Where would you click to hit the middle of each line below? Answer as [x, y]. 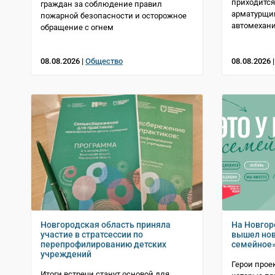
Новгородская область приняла [106, 224]
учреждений [66, 254]
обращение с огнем [77, 28]
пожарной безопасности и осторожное [114, 16]
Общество [104, 61]
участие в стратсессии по [92, 234]
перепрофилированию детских [103, 244]
